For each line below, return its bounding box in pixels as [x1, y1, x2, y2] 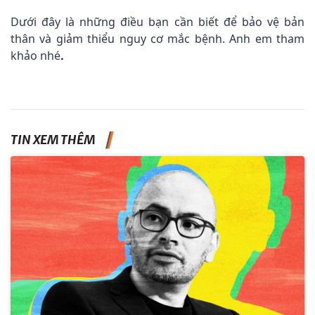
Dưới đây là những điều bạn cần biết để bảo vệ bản [11, 14, 304, 30]
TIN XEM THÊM [11, 132, 95, 148]
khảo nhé [11, 48, 60, 63]
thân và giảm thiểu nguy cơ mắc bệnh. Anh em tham [11, 31, 304, 46]
